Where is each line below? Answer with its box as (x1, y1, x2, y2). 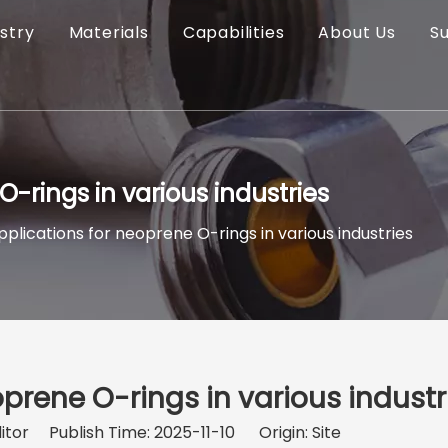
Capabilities (182, 21, 285, 44)
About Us (318, 21, 396, 44)
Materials (68, 21, 149, 44)
